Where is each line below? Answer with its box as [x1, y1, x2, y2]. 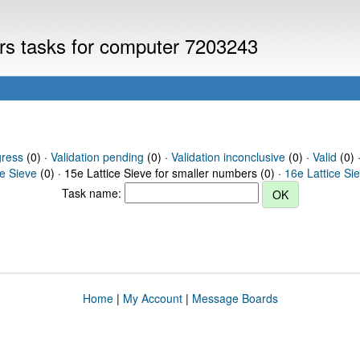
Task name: [61, 184, 125, 201]
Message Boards [191, 290, 278, 306]
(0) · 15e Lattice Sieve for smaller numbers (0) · [37, 165, 284, 181]
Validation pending [50, 149, 144, 165]
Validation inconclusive [170, 149, 285, 165]
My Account [122, 290, 182, 306]
